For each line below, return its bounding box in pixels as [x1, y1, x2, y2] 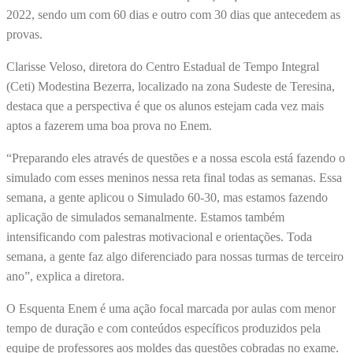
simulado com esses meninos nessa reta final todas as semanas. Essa [6, 171, 342, 185]
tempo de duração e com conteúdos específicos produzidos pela [6, 321, 321, 336]
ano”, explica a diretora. [6, 269, 128, 284]
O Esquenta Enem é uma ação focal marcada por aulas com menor [6, 302, 336, 316]
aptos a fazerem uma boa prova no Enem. [6, 119, 215, 133]
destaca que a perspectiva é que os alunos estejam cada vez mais [6, 99, 324, 113]
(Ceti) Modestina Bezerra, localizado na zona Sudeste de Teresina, [6, 80, 335, 94]
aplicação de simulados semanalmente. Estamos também [6, 210, 284, 225]
